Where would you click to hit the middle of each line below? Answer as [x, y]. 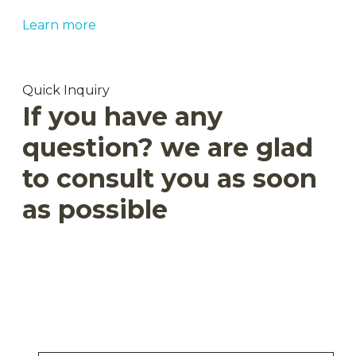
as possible [95, 209]
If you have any [122, 116]
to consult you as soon [170, 178]
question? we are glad [168, 147]
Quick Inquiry [66, 90]
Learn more [59, 25]
